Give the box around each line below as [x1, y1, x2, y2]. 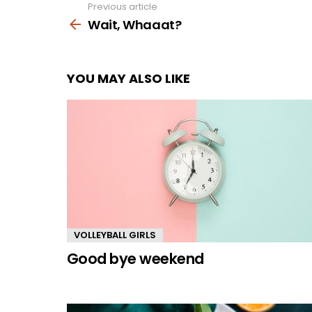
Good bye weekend [67, 248, 204, 269]
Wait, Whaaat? [88, 15, 182, 33]
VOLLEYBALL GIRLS [74, 228, 156, 242]
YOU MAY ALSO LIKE [67, 69, 190, 87]
